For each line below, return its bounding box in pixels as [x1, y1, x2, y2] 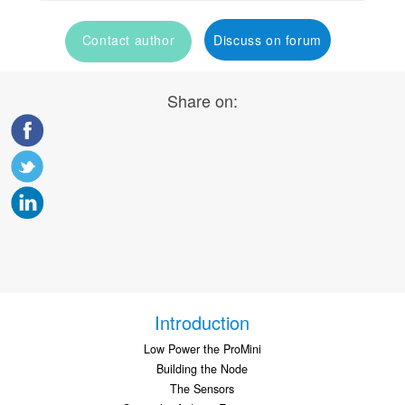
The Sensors [170, 381, 235, 398]
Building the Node [156, 361, 249, 378]
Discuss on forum [213, 31, 322, 50]
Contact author [81, 31, 175, 50]
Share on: [167, 89, 238, 113]
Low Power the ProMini [143, 341, 261, 358]
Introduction [155, 309, 250, 336]
